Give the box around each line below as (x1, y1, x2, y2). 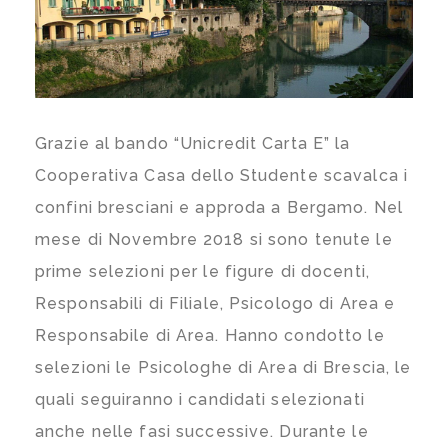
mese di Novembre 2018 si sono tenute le (35, 229, 393, 249)
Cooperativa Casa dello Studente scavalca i (35, 165, 409, 185)
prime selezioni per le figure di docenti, (35, 261, 370, 281)
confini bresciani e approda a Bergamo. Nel (35, 197, 404, 217)
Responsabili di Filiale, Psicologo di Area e (35, 293, 396, 313)
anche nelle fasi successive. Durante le (35, 421, 369, 441)
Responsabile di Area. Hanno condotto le (35, 325, 385, 345)
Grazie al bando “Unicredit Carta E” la (35, 133, 351, 153)
